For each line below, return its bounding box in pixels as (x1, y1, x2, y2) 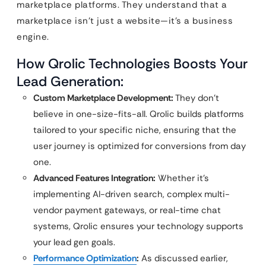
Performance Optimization (33, 252, 137, 264)
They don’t (173, 92, 219, 104)
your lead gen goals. (33, 236, 115, 248)
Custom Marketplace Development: (33, 92, 173, 104)
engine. (17, 31, 49, 43)
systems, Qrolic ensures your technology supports (33, 220, 243, 232)
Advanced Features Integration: (33, 172, 156, 184)
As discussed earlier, (139, 252, 228, 264)
